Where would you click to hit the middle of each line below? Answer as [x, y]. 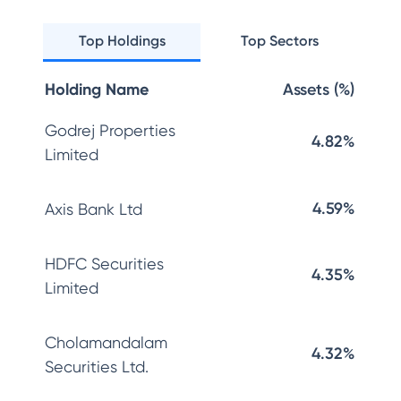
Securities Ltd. [97, 367]
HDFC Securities [104, 264]
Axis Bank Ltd [94, 209]
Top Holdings [122, 41]
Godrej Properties [110, 130]
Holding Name [97, 90]
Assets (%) [319, 90]
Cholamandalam [106, 342]
